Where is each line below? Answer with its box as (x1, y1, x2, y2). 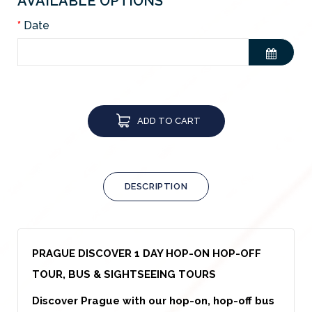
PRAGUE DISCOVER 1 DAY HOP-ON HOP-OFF (32, 247, 261, 260)
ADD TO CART (136, 115, 201, 126)
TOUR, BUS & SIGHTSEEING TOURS (32, 267, 216, 281)
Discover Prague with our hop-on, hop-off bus (32, 294, 274, 307)
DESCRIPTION (124, 180, 188, 192)
